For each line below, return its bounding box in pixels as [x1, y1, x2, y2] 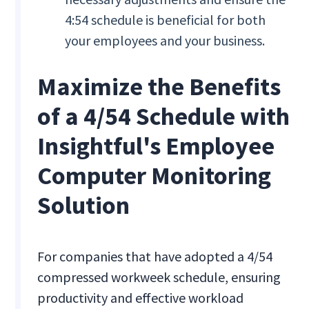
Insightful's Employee [37, 130, 275, 162]
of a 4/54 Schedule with [37, 101, 290, 132]
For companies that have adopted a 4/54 [37, 248, 273, 266]
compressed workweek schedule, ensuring [37, 268, 281, 286]
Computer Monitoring [37, 160, 272, 192]
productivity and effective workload [37, 289, 244, 307]
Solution [37, 190, 130, 221]
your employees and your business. [65, 32, 266, 50]
